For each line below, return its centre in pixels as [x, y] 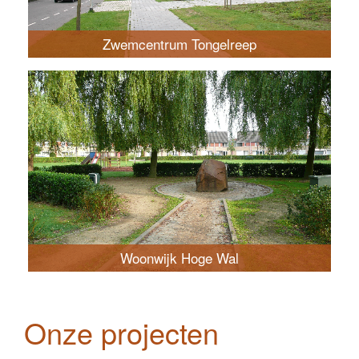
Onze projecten [121, 332]
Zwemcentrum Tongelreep [179, 43]
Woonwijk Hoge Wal [179, 257]
